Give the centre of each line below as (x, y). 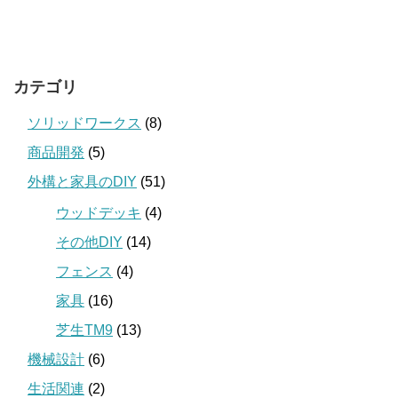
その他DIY (89, 242)
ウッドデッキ (99, 212)
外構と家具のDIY (82, 181)
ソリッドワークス (84, 123)
